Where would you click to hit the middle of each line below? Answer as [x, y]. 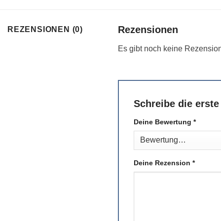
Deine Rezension [163, 163]
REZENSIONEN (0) [45, 30]
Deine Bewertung [164, 122]
